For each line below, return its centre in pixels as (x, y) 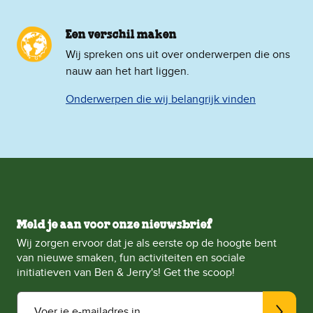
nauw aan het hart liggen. (128, 72)
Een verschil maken (121, 35)
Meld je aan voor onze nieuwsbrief (115, 225)
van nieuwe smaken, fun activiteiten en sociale (131, 258)
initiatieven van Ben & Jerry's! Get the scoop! (126, 273)
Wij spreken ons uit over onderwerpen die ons (178, 55)
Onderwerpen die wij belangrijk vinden (161, 100)
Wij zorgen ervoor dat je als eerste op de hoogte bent (147, 243)
